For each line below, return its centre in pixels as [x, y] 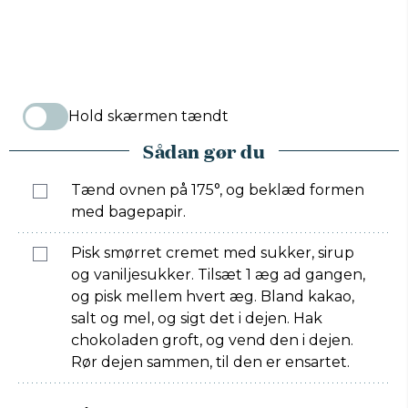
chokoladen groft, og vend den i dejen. [212, 340]
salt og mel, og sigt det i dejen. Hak [197, 318]
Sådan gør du [204, 150]
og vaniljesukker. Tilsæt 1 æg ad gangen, [218, 275]
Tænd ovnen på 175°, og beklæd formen [218, 190]
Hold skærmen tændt [148, 116]
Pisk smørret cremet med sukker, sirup [213, 253]
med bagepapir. [128, 212]
